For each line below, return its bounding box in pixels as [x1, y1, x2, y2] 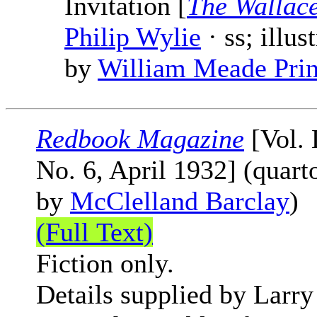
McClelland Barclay [70, 186, 289, 217]
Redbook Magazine [36, 124, 244, 154]
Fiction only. [36, 248, 174, 279]
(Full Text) [36, 217, 153, 248]
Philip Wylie [64, 22, 201, 52]
